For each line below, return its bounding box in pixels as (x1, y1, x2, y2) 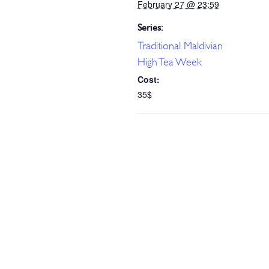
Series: (138, 22, 163, 34)
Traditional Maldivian (138, 40, 223, 53)
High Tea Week (138, 56, 202, 69)
